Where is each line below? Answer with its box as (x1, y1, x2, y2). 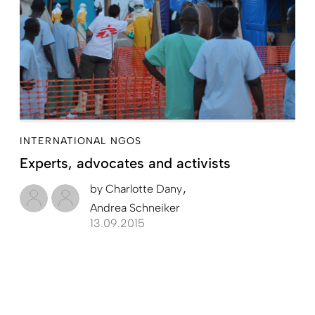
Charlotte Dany (103, 181, 185, 195)
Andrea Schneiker (90, 200, 180, 214)
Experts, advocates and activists (20, 154, 231, 172)
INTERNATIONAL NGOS (20, 134, 142, 147)
